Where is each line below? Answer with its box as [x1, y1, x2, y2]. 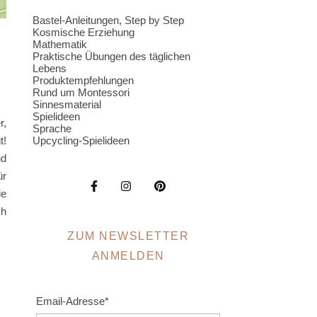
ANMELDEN [91, 250, 165, 262]
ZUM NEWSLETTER [67, 230, 189, 242]
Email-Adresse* [36, 295, 109, 307]
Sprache [33, 122, 71, 134]
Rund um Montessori [33, 86, 129, 98]
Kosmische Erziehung [33, 26, 134, 38]
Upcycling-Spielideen [33, 134, 129, 146]
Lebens [33, 62, 67, 74]
